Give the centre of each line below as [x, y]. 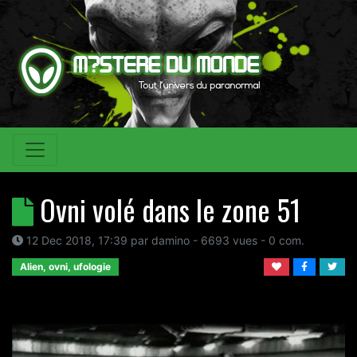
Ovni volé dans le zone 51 [170, 209]
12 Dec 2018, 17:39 [77, 240]
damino [171, 240]
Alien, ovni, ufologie [65, 267]
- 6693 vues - [229, 240]
